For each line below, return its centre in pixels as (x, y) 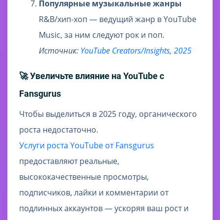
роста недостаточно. (59, 130)
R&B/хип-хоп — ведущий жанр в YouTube (118, 19)
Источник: (60, 51)
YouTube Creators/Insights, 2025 (136, 51)
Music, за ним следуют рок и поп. (102, 35)
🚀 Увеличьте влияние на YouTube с (92, 76)
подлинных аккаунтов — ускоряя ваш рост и (104, 208)
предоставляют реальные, (69, 161)
